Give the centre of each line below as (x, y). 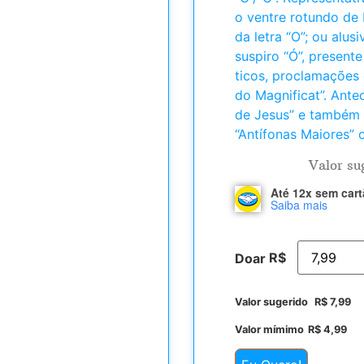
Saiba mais (299, 205)
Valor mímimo (269, 329)
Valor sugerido (272, 302)
